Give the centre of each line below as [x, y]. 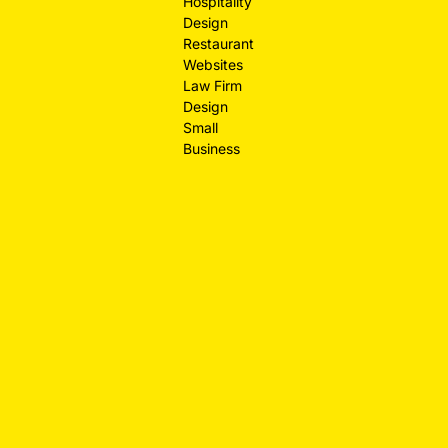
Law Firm [213, 85]
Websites [213, 64]
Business [212, 148]
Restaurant [219, 43]
